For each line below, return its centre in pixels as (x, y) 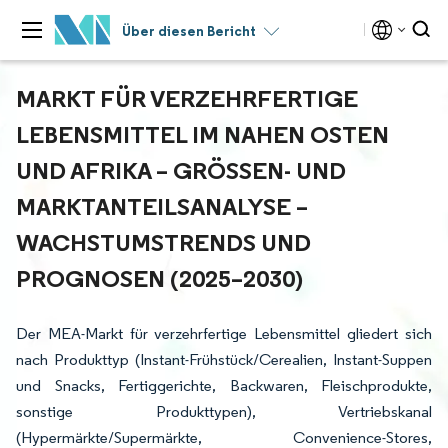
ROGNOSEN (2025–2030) (155, 278)
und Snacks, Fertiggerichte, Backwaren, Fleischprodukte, (224, 385)
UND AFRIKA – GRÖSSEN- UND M (181, 170)
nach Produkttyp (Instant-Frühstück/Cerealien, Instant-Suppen (224, 359)
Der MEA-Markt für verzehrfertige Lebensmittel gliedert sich (224, 333)
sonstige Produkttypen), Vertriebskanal (224, 411)
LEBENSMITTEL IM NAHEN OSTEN (202, 134)
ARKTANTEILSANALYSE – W (162, 206)
